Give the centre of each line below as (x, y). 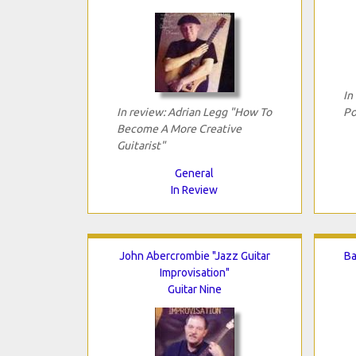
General (194, 173)
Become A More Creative (179, 128)
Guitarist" (141, 145)
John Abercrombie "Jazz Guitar (194, 255)
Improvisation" (194, 272)
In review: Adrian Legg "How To (194, 112)
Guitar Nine (194, 289)
